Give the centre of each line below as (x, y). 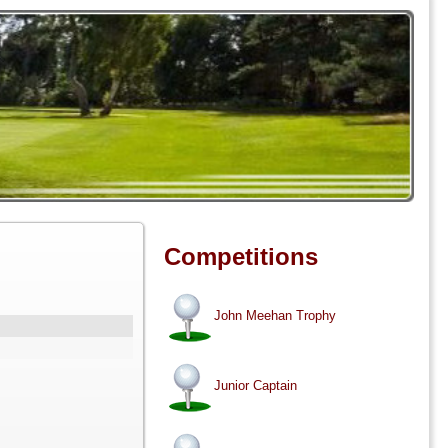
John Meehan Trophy (275, 316)
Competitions (241, 257)
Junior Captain (256, 386)
